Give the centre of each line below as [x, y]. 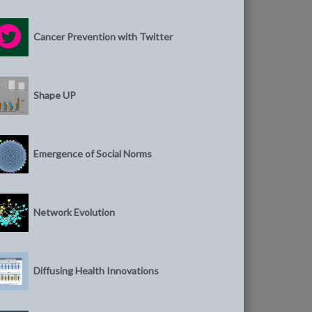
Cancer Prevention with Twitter [103, 36]
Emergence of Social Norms [93, 153]
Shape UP [55, 95]
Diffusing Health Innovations [96, 270]
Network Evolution [75, 212]
